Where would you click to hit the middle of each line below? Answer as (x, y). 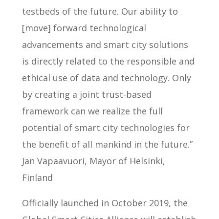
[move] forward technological (84, 28)
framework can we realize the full (92, 111)
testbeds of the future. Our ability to (100, 11)
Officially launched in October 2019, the (105, 203)
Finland (37, 177)
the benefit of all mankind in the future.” (107, 144)
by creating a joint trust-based (87, 94)
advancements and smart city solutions (105, 44)
